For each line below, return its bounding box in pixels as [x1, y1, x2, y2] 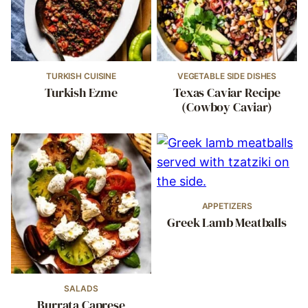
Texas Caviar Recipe [173, 84, 280, 101]
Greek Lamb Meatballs [167, 214, 287, 231]
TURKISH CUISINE [45, 71, 117, 81]
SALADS [64, 283, 98, 294]
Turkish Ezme [45, 84, 118, 101]
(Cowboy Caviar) [181, 98, 272, 115]
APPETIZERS [201, 201, 252, 211]
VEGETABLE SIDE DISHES [177, 71, 277, 81]
